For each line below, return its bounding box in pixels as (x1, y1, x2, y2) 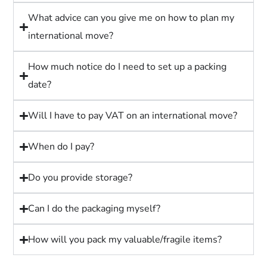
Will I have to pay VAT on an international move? (27, 109, 237, 123)
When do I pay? (27, 140, 94, 154)
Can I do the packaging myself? (27, 202, 160, 216)
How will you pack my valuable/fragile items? (27, 233, 222, 247)
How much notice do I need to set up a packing (27, 60, 226, 74)
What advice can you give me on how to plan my (27, 11, 234, 25)
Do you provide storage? (27, 171, 132, 185)
